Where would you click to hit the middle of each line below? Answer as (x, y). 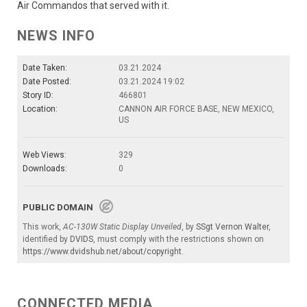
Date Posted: (47, 81)
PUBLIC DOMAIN (61, 207)
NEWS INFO (56, 35)
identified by (46, 239)
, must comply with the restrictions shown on (179, 239)
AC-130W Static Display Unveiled (122, 226)
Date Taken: (45, 67)
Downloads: (45, 168)
